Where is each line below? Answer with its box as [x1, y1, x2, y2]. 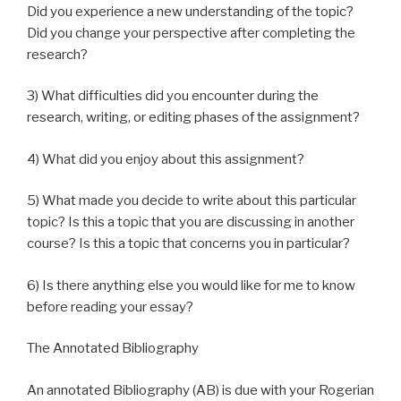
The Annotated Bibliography [27, 340, 199, 356]
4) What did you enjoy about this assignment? [27, 150, 304, 167]
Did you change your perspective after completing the [27, 24, 355, 41]
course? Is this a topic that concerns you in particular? [27, 235, 350, 252]
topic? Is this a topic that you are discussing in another [27, 214, 354, 230]
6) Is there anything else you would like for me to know [27, 277, 355, 294]
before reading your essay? [27, 298, 193, 315]
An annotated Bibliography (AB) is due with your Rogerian [27, 381, 374, 398]
